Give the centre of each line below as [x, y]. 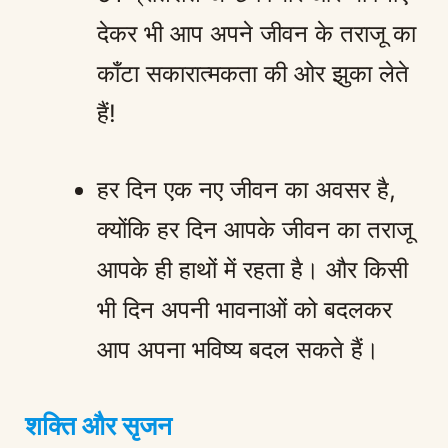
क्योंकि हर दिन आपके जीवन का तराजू [255, 229]
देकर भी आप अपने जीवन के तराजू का [256, 33]
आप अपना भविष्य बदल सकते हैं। [238, 349]
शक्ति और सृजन [98, 425]
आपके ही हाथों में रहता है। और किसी [252, 269]
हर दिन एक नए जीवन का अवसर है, [246, 189]
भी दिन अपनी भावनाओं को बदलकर [244, 309]
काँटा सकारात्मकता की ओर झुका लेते [253, 73]
